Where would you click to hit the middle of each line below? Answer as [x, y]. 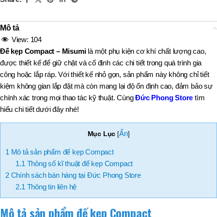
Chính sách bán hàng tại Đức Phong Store [75, 175]
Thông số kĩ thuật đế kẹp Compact [79, 164]
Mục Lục [101, 133]
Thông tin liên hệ [51, 187]
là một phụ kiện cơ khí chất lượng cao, [146, 51]
